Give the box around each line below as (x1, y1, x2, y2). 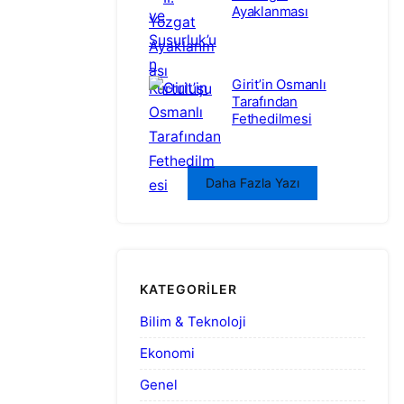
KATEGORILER (140, 281, 237, 298)
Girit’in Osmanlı (232, 75, 326, 93)
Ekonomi (140, 344, 195, 362)
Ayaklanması (232, 2, 308, 20)
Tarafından (232, 92, 298, 110)
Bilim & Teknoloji (140, 312, 246, 330)
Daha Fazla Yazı (206, 174, 299, 190)
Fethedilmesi (232, 109, 312, 127)
